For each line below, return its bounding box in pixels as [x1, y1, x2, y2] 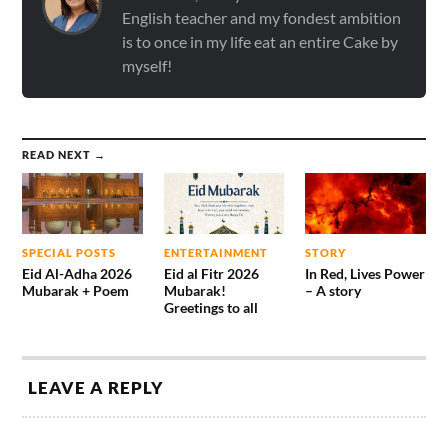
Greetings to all [163, 298, 258, 316]
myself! [122, 56, 173, 76]
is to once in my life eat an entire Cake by [122, 32, 399, 52]
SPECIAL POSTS [22, 245, 117, 259]
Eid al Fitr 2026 [163, 264, 259, 282]
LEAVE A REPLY [28, 376, 165, 398]
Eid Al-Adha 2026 [22, 264, 133, 282]
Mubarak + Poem [22, 281, 130, 299]
